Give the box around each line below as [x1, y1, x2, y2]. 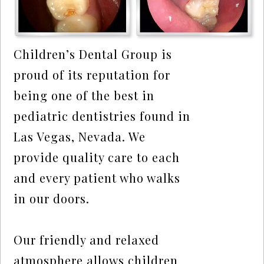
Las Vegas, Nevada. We [14, 128, 146, 145]
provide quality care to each [14, 149, 180, 166]
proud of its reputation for [14, 67, 171, 83]
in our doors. [14, 190, 90, 207]
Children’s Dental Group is [14, 46, 173, 62]
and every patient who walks [14, 170, 181, 186]
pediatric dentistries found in [14, 108, 191, 124]
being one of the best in [14, 87, 155, 104]
